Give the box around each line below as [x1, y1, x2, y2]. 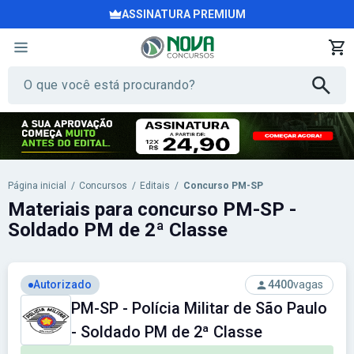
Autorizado [33, 278, 92, 291]
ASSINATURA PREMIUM [121, 8, 246, 21]
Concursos [79, 180, 128, 191]
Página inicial [8, 180, 66, 191]
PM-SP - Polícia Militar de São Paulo [71, 299, 327, 318]
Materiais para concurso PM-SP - [8, 198, 296, 220]
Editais [140, 180, 171, 191]
